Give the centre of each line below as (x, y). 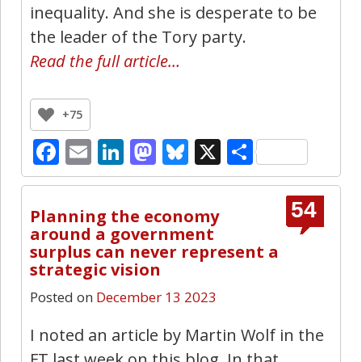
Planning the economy (124, 216)
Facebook (116, 152)
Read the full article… (105, 61)
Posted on (61, 297)
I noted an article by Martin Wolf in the (177, 335)
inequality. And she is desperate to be (173, 13)
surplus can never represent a (154, 251)
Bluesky (234, 152)
